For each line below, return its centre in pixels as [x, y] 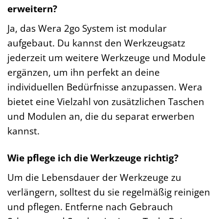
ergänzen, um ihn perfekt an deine [84, 72]
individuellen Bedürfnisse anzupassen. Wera [105, 87]
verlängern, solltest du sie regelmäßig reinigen [109, 192]
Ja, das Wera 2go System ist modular [87, 28]
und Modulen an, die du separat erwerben [101, 116]
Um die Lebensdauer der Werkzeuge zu [94, 177]
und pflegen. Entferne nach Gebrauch [90, 206]
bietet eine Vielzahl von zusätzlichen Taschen [106, 102]
